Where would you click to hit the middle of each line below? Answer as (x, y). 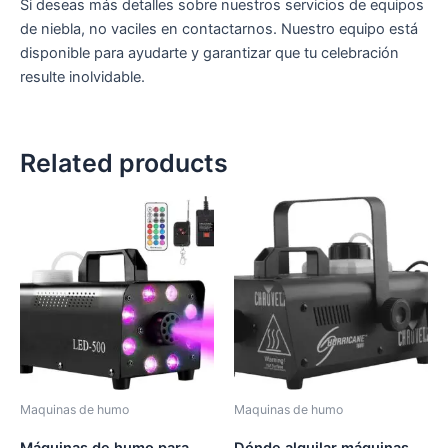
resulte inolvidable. (82, 76)
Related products (124, 162)
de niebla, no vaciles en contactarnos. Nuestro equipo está (219, 28)
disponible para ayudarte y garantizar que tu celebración (209, 52)
